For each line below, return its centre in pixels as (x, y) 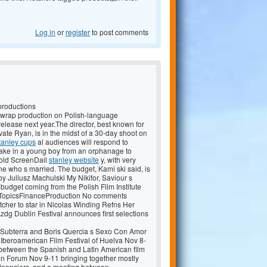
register (78, 32)
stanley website (74, 160)
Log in (45, 32)
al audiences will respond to (82, 142)
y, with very (117, 160)
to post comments (119, 32)
